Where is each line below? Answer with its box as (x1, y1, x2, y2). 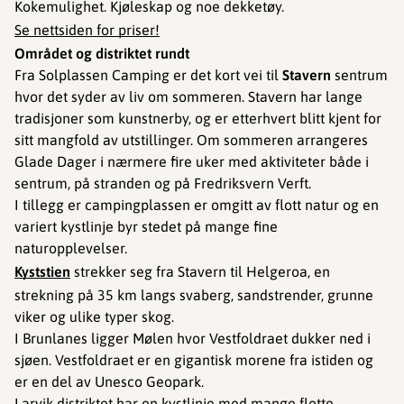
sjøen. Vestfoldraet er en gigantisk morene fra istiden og (14, 352, 373, 368)
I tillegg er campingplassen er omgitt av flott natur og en (14, 197, 379, 213)
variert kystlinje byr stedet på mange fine (14, 218, 278, 234)
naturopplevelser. (14, 240, 127, 256)
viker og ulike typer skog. (14, 308, 174, 325)
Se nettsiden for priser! (14, 22, 160, 38)
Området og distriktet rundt (14, 45, 189, 61)
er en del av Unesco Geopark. (14, 373, 204, 390)
